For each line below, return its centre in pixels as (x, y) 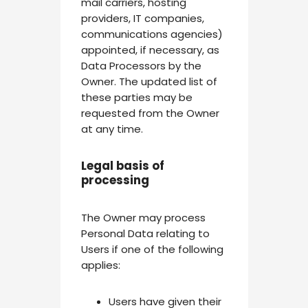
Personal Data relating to (145, 233)
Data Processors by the (141, 66)
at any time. (112, 129)
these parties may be (136, 98)
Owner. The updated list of (149, 82)
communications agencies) (152, 34)
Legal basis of (122, 166)
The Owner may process (143, 217)
